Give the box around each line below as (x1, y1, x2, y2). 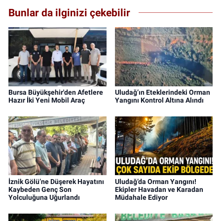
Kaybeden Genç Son (8, 185, 72, 193)
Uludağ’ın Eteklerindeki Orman (114, 88, 210, 96)
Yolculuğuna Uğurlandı (8, 193, 80, 201)
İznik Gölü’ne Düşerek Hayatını (8, 177, 104, 185)
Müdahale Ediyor (114, 193, 168, 201)
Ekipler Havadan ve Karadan (114, 185, 203, 193)
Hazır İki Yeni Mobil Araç (8, 96, 85, 104)
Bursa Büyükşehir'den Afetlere (8, 88, 103, 96)
